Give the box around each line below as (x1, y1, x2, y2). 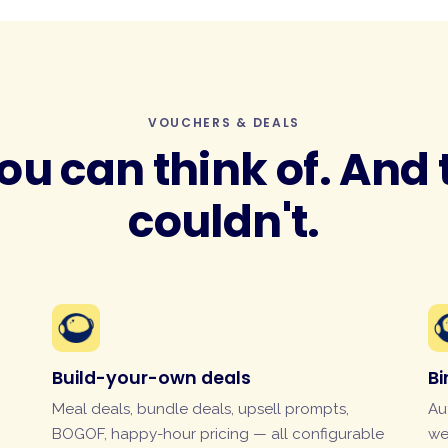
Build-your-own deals (52, 366, 251, 390)
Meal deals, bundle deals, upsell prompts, (52, 400, 349, 418)
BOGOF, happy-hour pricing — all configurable (52, 425, 384, 443)
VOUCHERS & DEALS (147, 114, 301, 131)
